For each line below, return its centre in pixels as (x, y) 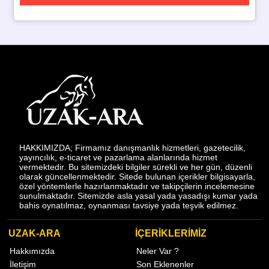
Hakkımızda (32, 251)
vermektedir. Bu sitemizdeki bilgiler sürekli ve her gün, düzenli (136, 167)
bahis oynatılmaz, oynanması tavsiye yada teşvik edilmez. (129, 205)
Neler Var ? (158, 251)
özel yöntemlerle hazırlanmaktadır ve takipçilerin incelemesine (137, 186)
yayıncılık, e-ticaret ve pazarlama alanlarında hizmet (119, 157)
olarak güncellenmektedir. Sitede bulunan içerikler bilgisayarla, (138, 176)
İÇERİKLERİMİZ (171, 233)
